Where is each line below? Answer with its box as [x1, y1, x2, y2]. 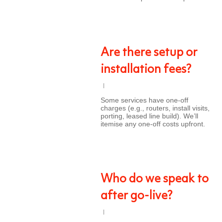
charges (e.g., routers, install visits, [101, 104, 210, 112]
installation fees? [101, 64, 191, 76]
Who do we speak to [101, 173, 209, 185]
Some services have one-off [101, 96, 188, 104]
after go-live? [101, 190, 172, 202]
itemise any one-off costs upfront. [101, 120, 205, 128]
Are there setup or [101, 47, 197, 59]
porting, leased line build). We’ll [101, 112, 198, 120]
